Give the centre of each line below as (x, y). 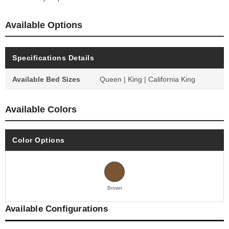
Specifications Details (53, 58)
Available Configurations (56, 209)
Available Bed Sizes (46, 79)
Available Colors (41, 110)
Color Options (39, 140)
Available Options (44, 25)
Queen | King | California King (148, 79)
